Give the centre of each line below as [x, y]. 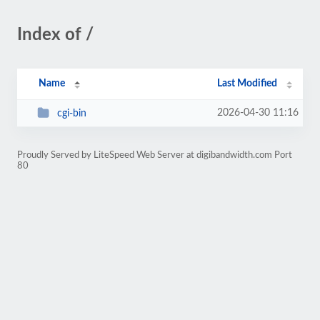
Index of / [55, 35]
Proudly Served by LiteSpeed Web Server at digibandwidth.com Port [155, 155]
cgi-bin [71, 113]
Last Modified [247, 84]
